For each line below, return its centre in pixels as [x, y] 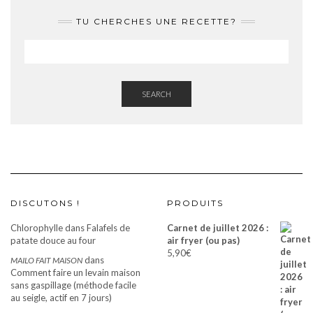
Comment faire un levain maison [75, 272]
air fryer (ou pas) [203, 240]
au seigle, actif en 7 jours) [61, 298]
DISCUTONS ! [45, 203]
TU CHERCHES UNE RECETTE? [156, 21]
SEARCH [156, 94]
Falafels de [108, 228]
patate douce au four [53, 240]
